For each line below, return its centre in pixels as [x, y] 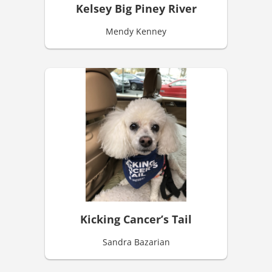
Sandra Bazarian [136, 242]
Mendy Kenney [136, 32]
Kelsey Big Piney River [136, 9]
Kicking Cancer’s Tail [136, 219]
